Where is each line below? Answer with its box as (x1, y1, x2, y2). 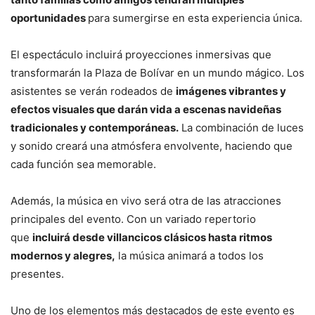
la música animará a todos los (115, 249, 264, 263)
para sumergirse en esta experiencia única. (88, 11, 302, 25)
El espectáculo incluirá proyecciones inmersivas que (11, 48, 271, 62)
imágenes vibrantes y (176, 84, 286, 98)
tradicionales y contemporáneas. (11, 121, 179, 135)
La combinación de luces (179, 121, 304, 135)
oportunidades (11, 11, 88, 25)
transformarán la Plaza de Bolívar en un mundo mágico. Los (11, 66, 304, 80)
